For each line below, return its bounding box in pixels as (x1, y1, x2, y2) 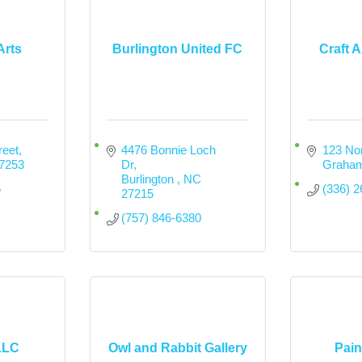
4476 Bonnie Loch (121, 143, 217, 157)
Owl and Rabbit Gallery (107, 340, 247, 355)
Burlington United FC (112, 41, 243, 56)
